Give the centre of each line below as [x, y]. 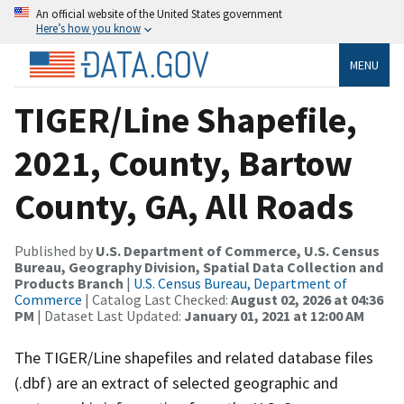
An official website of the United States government [159, 14]
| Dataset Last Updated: [109, 315]
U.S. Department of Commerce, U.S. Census [238, 250]
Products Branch [69, 283]
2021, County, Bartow [184, 163]
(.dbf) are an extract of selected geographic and [176, 382]
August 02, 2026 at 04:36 [307, 299]
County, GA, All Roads [184, 206]
